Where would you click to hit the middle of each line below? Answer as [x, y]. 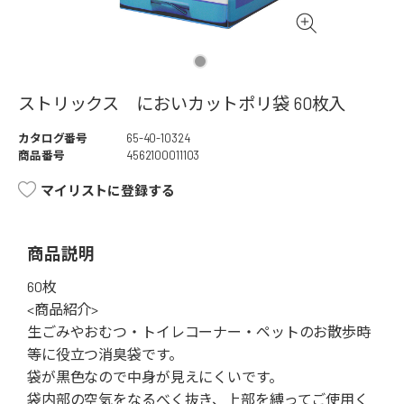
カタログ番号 [53, 138]
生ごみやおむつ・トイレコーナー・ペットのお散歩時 [199, 332]
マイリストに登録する [108, 191]
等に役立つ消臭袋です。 [105, 354]
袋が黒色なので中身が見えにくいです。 [155, 377]
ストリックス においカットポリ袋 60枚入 [182, 104]
